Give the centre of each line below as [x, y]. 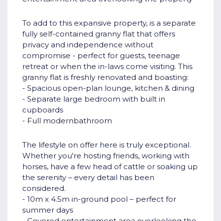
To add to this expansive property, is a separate [109, 23]
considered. [44, 188]
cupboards [43, 110]
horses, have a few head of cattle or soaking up [110, 167]
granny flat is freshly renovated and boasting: [105, 77]
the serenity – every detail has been [88, 178]
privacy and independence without [88, 45]
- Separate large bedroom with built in [94, 99]
